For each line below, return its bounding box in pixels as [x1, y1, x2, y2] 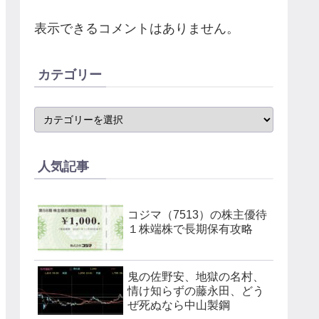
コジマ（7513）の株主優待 [127, 208, 267, 221]
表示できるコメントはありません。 [34, 21, 239, 36]
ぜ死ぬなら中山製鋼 [127, 298, 230, 311]
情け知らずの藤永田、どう [127, 284, 264, 297]
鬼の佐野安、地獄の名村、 [127, 270, 264, 283]
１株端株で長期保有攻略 [127, 222, 253, 235]
